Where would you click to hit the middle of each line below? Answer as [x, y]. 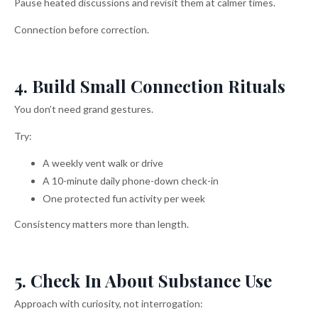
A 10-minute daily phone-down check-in [131, 181]
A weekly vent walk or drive [103, 163]
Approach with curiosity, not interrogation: [109, 303]
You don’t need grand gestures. [84, 109]
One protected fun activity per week [124, 198]
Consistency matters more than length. [102, 224]
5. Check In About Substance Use [143, 280]
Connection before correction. [82, 30]
